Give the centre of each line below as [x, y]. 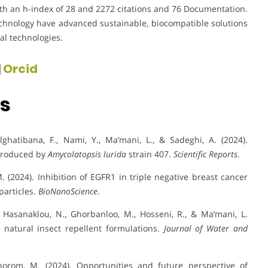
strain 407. [150, 154]
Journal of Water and [206, 228]
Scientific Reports [205, 154]
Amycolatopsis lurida [87, 154]
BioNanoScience [68, 191]
